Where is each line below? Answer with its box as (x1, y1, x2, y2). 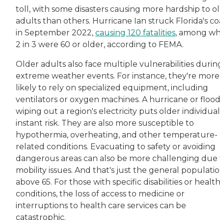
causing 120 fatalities (95, 27, 175, 37)
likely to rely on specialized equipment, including (16, 82, 208, 92)
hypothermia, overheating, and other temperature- (16, 130, 218, 139)
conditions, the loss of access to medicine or (16, 189, 185, 198)
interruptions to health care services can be (16, 200, 186, 210)
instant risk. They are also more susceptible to (16, 118, 194, 128)
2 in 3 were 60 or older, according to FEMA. (16, 39, 184, 49)
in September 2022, (16, 27, 93, 37)
